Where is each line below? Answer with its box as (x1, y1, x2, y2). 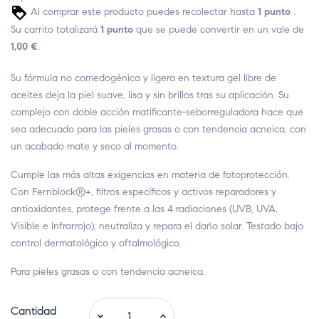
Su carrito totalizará (11, 23, 100, 36)
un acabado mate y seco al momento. (11, 140, 179, 152)
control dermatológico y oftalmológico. (11, 236, 182, 249)
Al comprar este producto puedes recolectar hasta (28, 6, 258, 18)
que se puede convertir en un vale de (133, 23, 304, 36)
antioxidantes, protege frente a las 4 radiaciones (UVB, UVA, (11, 202, 278, 215)
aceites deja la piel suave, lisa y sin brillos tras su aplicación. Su (11, 88, 289, 101)
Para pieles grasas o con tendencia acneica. (11, 265, 205, 278)
